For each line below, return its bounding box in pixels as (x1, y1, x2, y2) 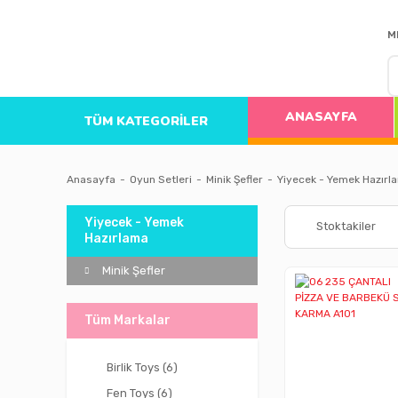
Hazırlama (84, 231, 148, 246)
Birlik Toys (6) (107, 361, 178, 374)
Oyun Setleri (130, 173, 192, 186)
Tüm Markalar (84, 313, 171, 328)
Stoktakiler (315, 219, 376, 233)
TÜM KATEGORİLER (84, 112, 208, 130)
